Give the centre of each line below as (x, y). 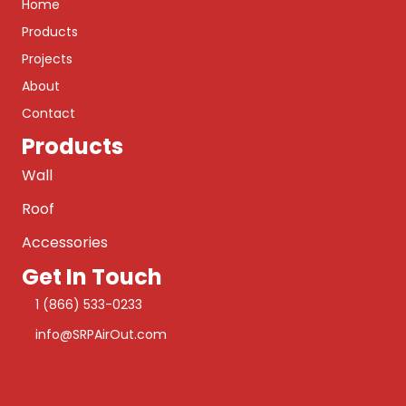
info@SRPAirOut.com (101, 335)
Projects (47, 59)
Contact (48, 114)
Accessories (65, 243)
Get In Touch (92, 277)
